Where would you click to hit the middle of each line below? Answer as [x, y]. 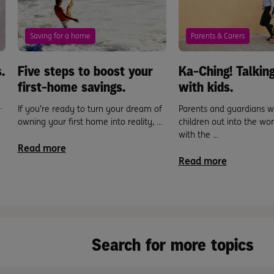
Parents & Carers [217, 35]
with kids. [206, 87]
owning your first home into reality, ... [90, 121]
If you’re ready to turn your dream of [90, 109]
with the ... [198, 134]
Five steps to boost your [85, 71]
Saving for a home [60, 35]
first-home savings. [71, 87]
